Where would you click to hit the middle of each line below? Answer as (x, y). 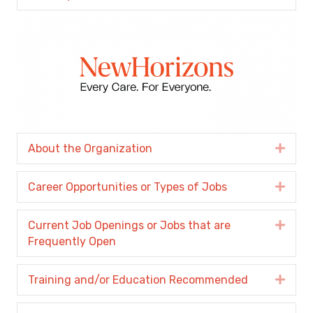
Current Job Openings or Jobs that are (129, 226)
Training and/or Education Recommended (138, 280)
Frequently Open (72, 242)
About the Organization (90, 149)
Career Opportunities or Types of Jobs (128, 187)
